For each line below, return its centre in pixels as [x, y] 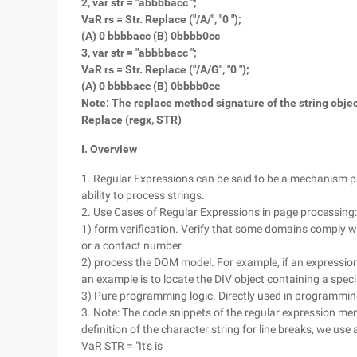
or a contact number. [133, 245]
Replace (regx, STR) [131, 120]
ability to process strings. [143, 195]
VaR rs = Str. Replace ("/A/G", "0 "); [165, 69]
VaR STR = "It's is [122, 346]
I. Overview [109, 149]
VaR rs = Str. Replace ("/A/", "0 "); [161, 19]
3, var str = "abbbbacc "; [139, 53]
